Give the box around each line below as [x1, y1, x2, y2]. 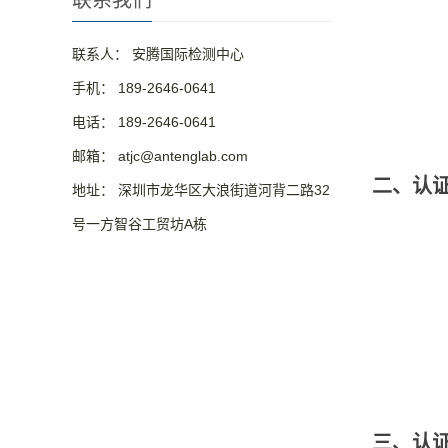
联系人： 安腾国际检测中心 [72, 46, 244, 62]
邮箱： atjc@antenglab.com [72, 148, 248, 164]
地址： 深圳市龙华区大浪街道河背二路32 [72, 182, 330, 198]
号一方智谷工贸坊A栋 [72, 216, 207, 232]
